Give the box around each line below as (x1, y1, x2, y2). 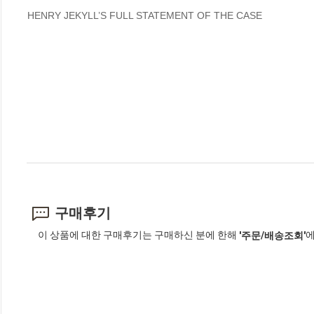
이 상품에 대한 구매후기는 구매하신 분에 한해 (38, 229, 239, 240)
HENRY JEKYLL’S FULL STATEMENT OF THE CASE (27, 9, 262, 21)
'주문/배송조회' (239, 229, 306, 241)
